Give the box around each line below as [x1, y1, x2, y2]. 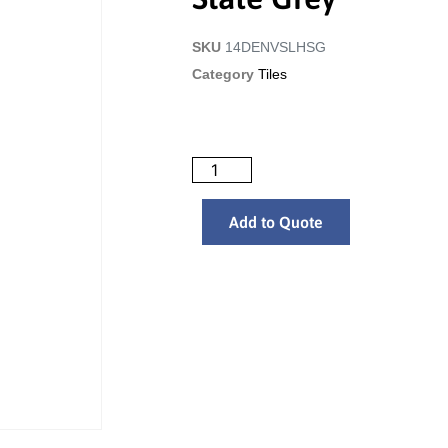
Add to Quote [229, 213, 323, 232]
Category [192, 66, 254, 82]
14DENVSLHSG [225, 39, 326, 55]
